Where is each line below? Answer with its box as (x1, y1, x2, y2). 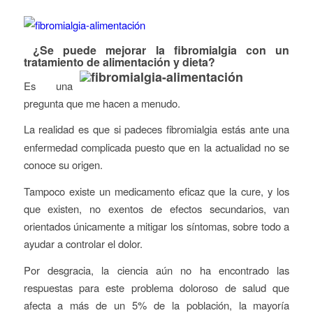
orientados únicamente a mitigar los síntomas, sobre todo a (23, 219, 290, 234)
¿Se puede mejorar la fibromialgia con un (32, 42, 290, 58)
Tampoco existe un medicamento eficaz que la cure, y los (23, 184, 290, 199)
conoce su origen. (23, 157, 103, 173)
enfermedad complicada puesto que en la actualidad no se (23, 140, 290, 155)
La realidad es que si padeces (23, 122, 163, 137)
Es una (23, 78, 73, 93)
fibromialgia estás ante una (166, 122, 290, 137)
